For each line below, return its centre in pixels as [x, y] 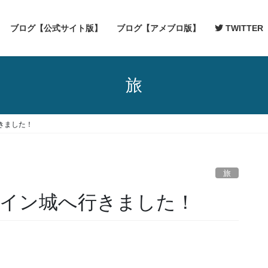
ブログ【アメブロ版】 [159, 28]
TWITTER [243, 28]
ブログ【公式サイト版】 [56, 28]
